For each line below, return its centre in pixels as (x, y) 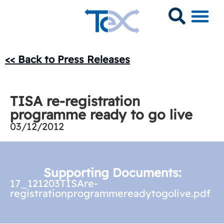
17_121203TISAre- (54, 183)
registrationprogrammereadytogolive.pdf (110, 193)
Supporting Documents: (112, 172)
